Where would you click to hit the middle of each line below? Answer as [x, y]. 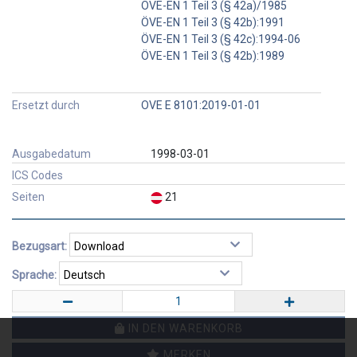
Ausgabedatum [51, 153]
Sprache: [34, 275]
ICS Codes [37, 175]
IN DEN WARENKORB [184, 328]
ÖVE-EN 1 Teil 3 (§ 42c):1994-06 [220, 39]
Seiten [28, 196]
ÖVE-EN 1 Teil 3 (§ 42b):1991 [212, 22]
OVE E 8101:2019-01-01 [200, 105]
